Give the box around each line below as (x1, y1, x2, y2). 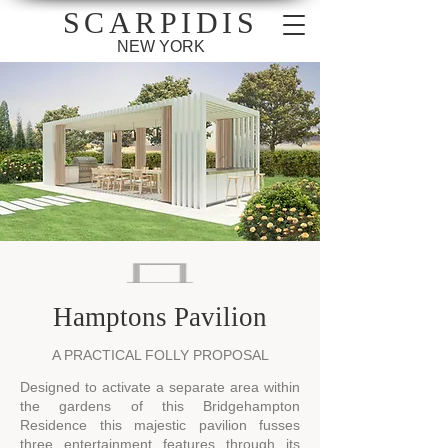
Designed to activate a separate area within (20, 379, 300, 395)
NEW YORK (116, 38, 205, 55)
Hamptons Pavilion (53, 302, 267, 332)
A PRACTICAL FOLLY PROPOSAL (51, 347, 269, 363)
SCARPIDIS (62, 6, 259, 39)
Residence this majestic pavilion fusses (20, 417, 300, 433)
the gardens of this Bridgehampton (20, 398, 300, 414)
